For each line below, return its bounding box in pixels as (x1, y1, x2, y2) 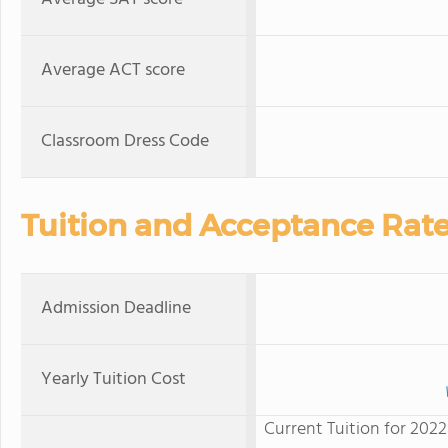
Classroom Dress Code (41, 127, 209, 156)
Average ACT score (41, 56, 185, 85)
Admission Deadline (41, 294, 191, 323)
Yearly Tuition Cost (41, 365, 186, 394)
